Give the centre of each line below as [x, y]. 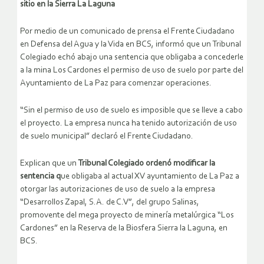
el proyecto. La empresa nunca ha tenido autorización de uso [128, 124]
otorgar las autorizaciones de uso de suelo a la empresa [118, 190]
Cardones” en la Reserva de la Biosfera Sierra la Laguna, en [124, 229]
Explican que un [48, 164]
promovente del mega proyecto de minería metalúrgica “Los [127, 216]
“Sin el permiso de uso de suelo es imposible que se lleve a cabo [131, 111]
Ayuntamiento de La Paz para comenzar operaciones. [116, 84]
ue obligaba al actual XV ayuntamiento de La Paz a [150, 177]
